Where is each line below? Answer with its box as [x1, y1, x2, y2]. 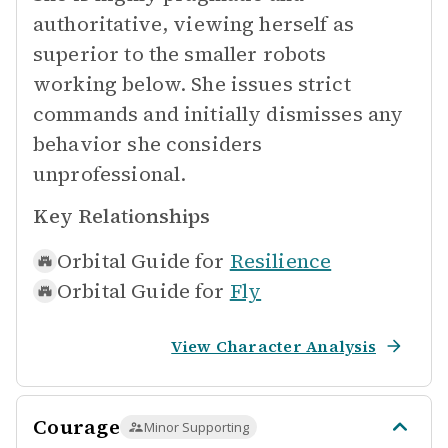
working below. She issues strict [33, 70, 351, 98]
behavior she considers [33, 130, 263, 158]
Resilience [229, 247, 332, 275]
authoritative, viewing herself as [33, 10, 354, 38]
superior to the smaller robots [33, 40, 327, 68]
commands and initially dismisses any [33, 100, 404, 128]
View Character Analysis [171, 335, 376, 357]
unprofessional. [33, 160, 187, 188]
